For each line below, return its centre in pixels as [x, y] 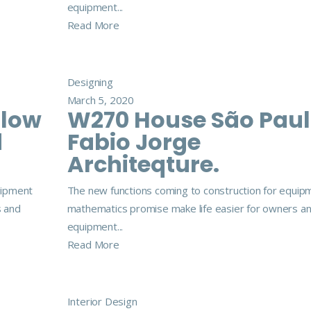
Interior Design [102, 301]
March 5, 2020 [100, 100]
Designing [90, 82]
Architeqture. [143, 164]
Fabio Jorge [134, 142]
